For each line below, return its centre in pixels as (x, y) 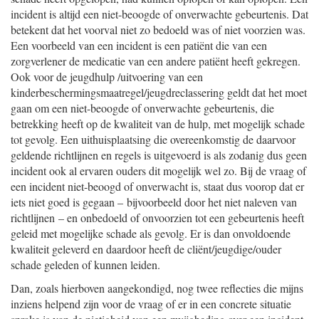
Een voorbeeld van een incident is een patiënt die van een (139, 45)
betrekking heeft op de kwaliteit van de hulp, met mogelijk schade (158, 124)
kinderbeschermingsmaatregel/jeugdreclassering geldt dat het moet (159, 92)
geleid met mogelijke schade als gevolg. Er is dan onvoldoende (151, 233)
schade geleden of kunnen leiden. (85, 265)
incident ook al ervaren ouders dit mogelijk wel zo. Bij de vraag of (158, 171)
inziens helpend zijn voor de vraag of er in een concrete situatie (151, 304)
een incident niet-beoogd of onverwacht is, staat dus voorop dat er (157, 186)
